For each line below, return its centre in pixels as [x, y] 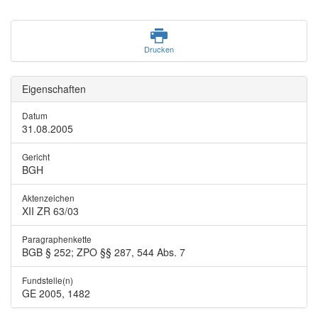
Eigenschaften [54, 89]
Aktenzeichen [48, 198]
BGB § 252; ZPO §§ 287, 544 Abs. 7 [104, 252]
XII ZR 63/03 [50, 211]
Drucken [159, 49]
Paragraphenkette [57, 239]
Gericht [36, 157]
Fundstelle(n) [48, 280]
